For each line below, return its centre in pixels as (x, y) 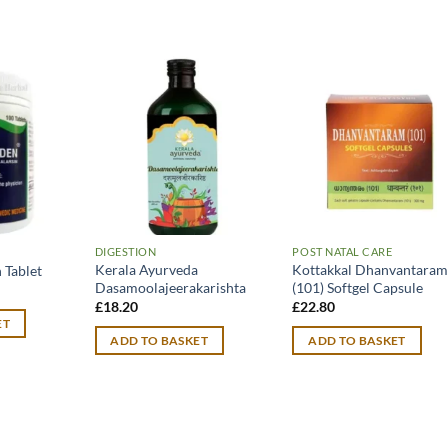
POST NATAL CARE (342, 251)
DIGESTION (125, 251)
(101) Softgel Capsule (358, 287)
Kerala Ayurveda (146, 269)
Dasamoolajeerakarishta (170, 287)
